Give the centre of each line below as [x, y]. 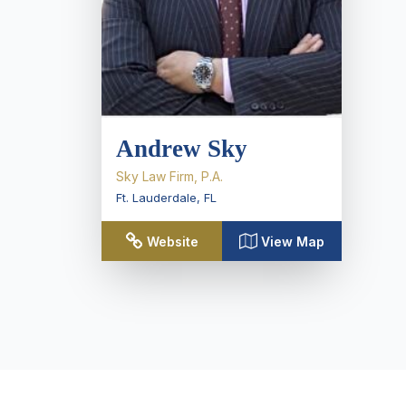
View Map [292, 242]
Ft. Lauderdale [156, 198]
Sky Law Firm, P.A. [169, 176]
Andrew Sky [182, 149]
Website [172, 242]
